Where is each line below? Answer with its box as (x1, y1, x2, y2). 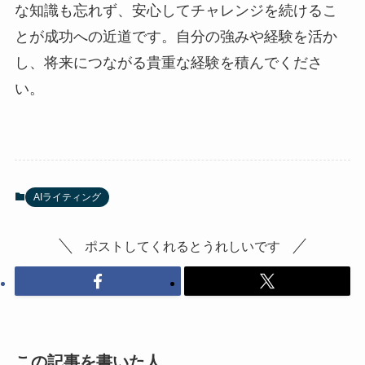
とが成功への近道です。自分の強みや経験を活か (14, 28, 337, 45)
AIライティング (33, 191, 101, 203)
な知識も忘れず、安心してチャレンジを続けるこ (14, 2, 337, 19)
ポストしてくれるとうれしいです (85, 238, 280, 253)
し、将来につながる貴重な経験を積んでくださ (14, 54, 323, 71)
